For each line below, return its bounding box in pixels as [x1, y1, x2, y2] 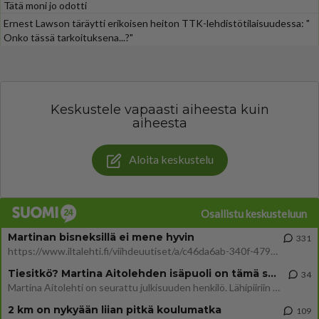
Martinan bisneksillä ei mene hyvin [8, 230, 194, 244]
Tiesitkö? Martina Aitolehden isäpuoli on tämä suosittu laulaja [268, 266, 276, 280]
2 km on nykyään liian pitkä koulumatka [8, 303, 221, 316]
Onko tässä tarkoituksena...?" [4, 31, 133, 43]
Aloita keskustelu [128, 152, 214, 166]
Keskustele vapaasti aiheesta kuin [50, 102, 269, 117]
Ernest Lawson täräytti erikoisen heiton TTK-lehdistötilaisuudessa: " [4, 17, 310, 29]
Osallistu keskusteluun [201, 206, 307, 220]
